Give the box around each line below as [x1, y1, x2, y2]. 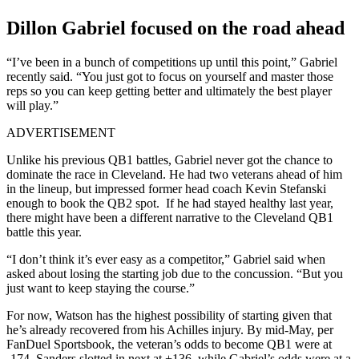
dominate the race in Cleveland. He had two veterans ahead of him [6, 167, 342, 181]
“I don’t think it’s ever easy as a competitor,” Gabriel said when [6, 252, 325, 266]
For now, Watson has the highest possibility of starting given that [6, 308, 332, 322]
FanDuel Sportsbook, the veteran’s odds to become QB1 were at [6, 337, 332, 351]
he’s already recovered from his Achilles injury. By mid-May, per [6, 322, 333, 337]
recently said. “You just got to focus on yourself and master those [6, 69, 333, 83]
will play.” [6, 98, 62, 112]
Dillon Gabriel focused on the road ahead [6, 17, 345, 38]
